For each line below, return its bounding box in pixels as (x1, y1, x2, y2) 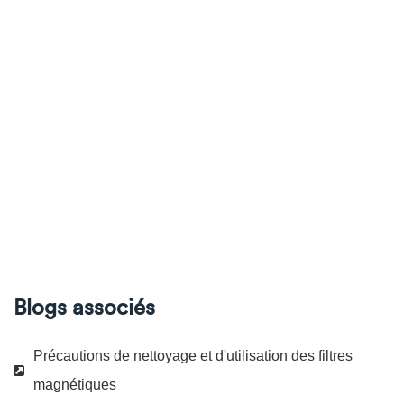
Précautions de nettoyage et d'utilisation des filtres (33, 348, 353, 363)
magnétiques (33, 377, 116, 392)
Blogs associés (14, 293, 155, 320)
